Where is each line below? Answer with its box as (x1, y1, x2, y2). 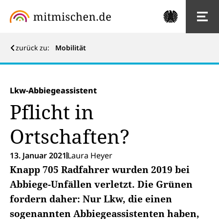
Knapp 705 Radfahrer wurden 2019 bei (10, 163, 190, 176)
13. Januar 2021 (10, 150, 66, 161)
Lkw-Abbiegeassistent (10, 85, 97, 96)
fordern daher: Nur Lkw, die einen (10, 193, 172, 205)
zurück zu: (16, 43, 53, 52)
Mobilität (55, 43, 86, 52)
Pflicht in (10, 98, 94, 125)
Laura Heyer (67, 150, 112, 161)
